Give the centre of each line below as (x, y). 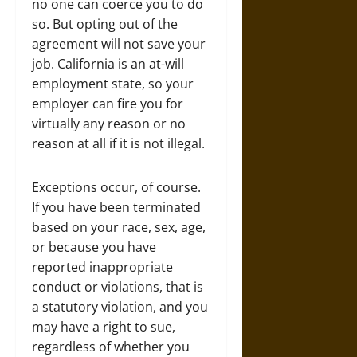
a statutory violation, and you (120, 307)
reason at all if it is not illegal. (118, 143)
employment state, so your (113, 84)
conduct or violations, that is (118, 287)
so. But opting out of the (105, 24)
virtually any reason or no (109, 124)
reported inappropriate (102, 267)
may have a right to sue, (104, 327)
